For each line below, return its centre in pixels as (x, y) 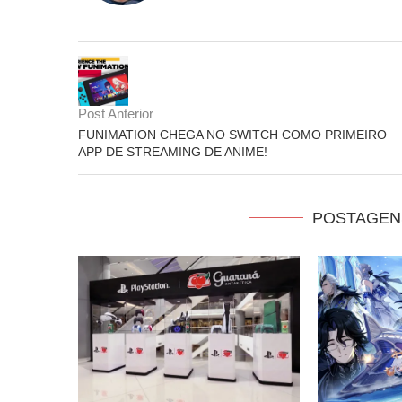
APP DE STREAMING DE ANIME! (173, 151)
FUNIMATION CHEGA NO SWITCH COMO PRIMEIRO (232, 134)
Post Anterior (116, 113)
